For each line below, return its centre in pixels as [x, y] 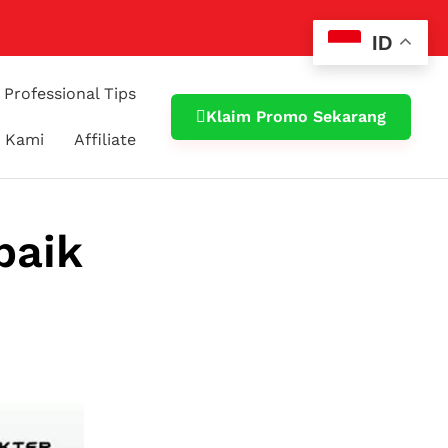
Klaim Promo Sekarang [296, 116]
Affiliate [105, 139]
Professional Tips [70, 93]
